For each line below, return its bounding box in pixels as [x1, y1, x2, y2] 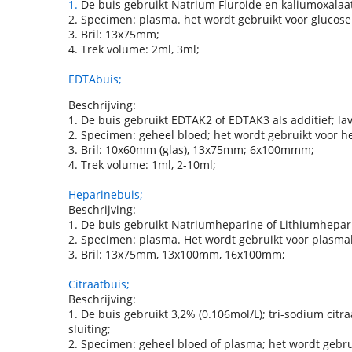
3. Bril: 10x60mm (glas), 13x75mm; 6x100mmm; [68, 142, 314, 157]
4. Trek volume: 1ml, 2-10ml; [68, 157, 216, 172]
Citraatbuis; [68, 277, 130, 291]
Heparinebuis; [68, 187, 143, 202]
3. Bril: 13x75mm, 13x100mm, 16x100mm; [68, 247, 285, 262]
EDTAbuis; [68, 71, 122, 86]
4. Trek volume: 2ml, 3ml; [68, 42, 200, 57]
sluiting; [68, 321, 111, 336]
